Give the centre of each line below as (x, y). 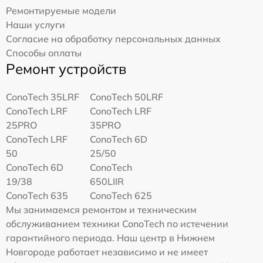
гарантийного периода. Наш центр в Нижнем (110, 237)
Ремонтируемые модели (61, 10)
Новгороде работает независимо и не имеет (107, 252)
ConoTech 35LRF (43, 97)
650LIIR (107, 181)
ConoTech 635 (37, 195)
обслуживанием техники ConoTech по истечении (117, 223)
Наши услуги (36, 24)
